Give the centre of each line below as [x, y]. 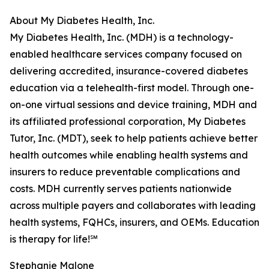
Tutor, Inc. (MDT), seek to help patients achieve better [134, 138]
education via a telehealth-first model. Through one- [132, 88]
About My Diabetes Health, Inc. [82, 21]
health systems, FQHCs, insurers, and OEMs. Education [134, 222]
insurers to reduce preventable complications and [125, 172]
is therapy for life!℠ [54, 239]
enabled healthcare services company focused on [126, 54]
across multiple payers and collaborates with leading [133, 206]
